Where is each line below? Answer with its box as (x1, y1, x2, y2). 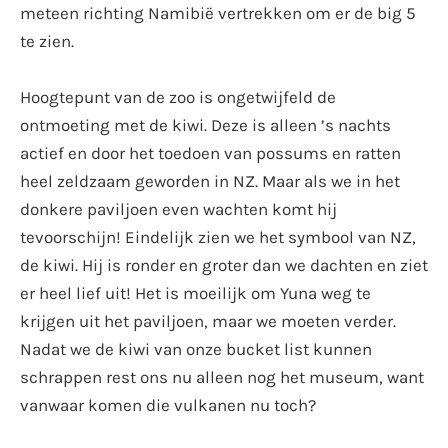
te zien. (20, 30, 74, 51)
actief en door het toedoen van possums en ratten (20, 142, 401, 163)
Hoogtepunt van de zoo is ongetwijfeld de (20, 86, 336, 107)
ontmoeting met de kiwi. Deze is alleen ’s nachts (20, 114, 391, 135)
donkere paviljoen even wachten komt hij (20, 198, 337, 219)
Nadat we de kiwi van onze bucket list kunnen (20, 338, 372, 359)
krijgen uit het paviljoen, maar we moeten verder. (20, 310, 396, 331)
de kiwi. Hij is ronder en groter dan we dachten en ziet (20, 254, 428, 275)
